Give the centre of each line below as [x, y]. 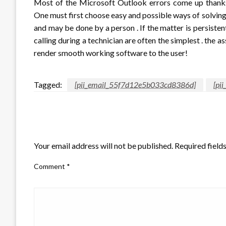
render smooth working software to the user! [111, 52]
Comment [50, 166]
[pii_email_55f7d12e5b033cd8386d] [135, 84]
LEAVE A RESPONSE [75, 128]
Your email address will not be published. [103, 145]
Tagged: [48, 84]
